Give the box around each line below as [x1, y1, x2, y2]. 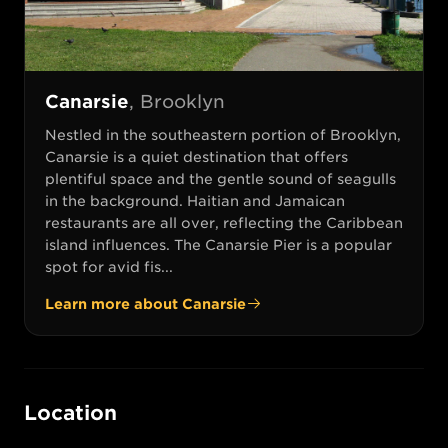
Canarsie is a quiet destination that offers [45, 148, 348, 165]
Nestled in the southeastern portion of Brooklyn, [45, 126, 401, 143]
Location [24, 400, 117, 425]
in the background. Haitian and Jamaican [45, 192, 345, 209]
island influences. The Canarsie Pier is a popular [45, 236, 392, 253]
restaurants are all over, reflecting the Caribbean [45, 214, 403, 231]
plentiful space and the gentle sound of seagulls [45, 170, 396, 187]
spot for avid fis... [45, 258, 173, 275]
